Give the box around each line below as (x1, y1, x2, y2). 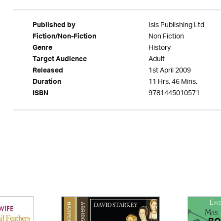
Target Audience (32, 53, 87, 67)
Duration (32, 76, 61, 90)
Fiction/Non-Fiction (32, 31, 96, 44)
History (148, 40, 171, 56)
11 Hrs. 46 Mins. (148, 74, 197, 90)
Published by (32, 19, 75, 33)
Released (32, 65, 63, 78)
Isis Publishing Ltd (148, 18, 204, 33)
